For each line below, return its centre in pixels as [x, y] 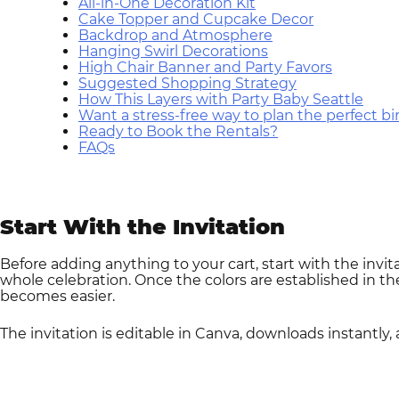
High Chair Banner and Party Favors [205, 67]
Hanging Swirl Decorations [173, 51]
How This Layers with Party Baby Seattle [221, 99]
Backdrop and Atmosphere [175, 35]
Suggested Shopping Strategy [187, 83]
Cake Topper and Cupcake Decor [196, 19]
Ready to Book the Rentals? [178, 131]
